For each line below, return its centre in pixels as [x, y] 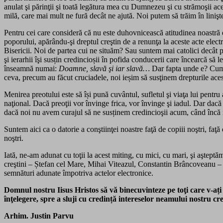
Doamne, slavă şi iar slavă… [104, 68]
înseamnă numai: [31, 68]
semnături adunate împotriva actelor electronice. [79, 173]
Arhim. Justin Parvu [39, 216]
